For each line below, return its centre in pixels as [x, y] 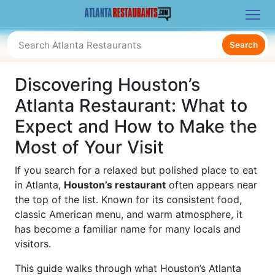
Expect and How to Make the [136, 126]
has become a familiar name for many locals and [128, 229]
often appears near [211, 185]
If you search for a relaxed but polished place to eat [136, 170]
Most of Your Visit [89, 147]
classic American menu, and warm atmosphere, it [129, 214]
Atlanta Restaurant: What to [131, 105]
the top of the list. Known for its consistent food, [128, 199]
